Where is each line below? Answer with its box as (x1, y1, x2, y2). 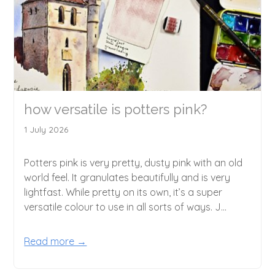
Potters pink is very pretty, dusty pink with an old (24, 156, 243, 169)
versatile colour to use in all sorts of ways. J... (24, 200, 227, 213)
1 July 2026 (24, 123, 69, 134)
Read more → (24, 234, 87, 247)
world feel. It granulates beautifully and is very (24, 171, 231, 184)
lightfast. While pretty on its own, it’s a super (24, 185, 223, 198)
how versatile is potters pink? (24, 101, 207, 117)
